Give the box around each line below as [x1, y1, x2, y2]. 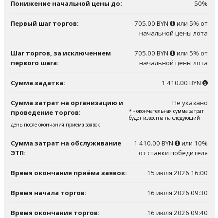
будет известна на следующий [128, 114, 200, 122]
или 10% [181, 139, 208, 148]
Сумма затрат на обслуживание [10, 139, 121, 148]
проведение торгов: [10, 108, 81, 117]
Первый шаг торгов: [10, 19, 79, 28]
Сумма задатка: [10, 78, 65, 88]
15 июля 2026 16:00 [146, 168, 208, 178]
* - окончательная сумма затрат [128, 108, 204, 115]
